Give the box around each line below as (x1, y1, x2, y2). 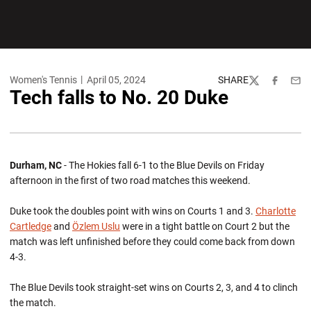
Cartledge (10, 221, 51, 232)
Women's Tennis (10, 74, 77, 85)
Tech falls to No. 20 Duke (10, 86, 228, 109)
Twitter (248, 81, 278, 92)
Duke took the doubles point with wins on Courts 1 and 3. (10, 205, 255, 217)
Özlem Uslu (72, 221, 120, 232)
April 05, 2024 (86, 74, 146, 85)
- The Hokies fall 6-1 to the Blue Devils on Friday (62, 160, 264, 171)
